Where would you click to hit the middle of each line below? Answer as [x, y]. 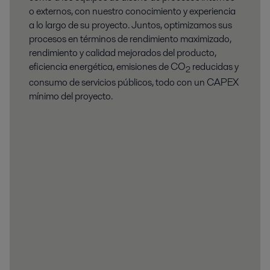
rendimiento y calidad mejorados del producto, [123, 52]
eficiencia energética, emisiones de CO [107, 66]
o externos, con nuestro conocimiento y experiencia [132, 11]
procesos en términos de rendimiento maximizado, [130, 39]
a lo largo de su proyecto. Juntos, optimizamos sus [130, 25]
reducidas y [215, 66]
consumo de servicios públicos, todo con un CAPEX [134, 83]
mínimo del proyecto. [71, 96]
